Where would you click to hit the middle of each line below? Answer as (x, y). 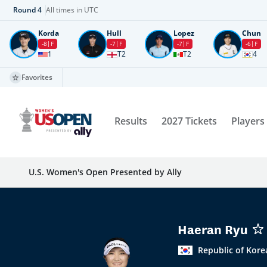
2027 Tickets (190, 121)
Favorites (37, 77)
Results (131, 121)
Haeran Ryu (213, 231)
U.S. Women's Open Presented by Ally (105, 172)
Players (248, 121)
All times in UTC (72, 10)
